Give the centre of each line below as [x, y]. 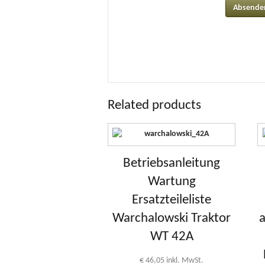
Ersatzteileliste [172, 200]
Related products [154, 105]
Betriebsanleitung [172, 163]
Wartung [172, 182]
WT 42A [172, 237]
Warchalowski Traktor [172, 218]
